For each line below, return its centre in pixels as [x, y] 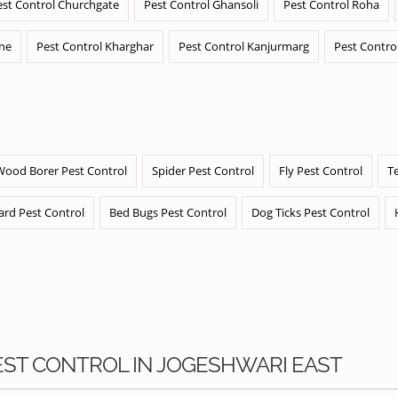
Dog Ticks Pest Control [310, 212]
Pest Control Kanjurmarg [244, 46]
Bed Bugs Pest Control [168, 212]
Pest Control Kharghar [95, 46]
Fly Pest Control [321, 171]
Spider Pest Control [203, 171]
